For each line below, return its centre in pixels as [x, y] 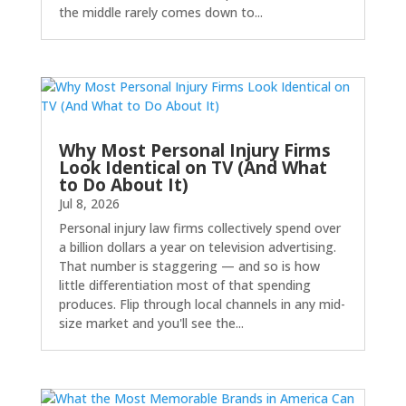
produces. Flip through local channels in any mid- [202, 304]
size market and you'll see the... [151, 324]
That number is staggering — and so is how [189, 266]
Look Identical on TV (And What [193, 168]
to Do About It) [123, 185]
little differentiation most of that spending [184, 285]
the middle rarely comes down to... [160, 13]
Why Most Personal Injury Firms [194, 151]
